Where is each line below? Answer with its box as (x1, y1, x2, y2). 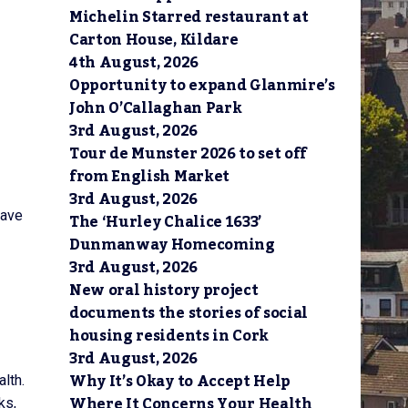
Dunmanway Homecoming (69, 230, 275, 260)
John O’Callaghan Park (69, 94, 242, 123)
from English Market (69, 162, 229, 191)
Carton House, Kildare (69, 25, 239, 55)
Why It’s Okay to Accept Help (69, 367, 291, 396)
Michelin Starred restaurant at (69, 3, 309, 32)
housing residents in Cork (69, 321, 269, 351)
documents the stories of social (69, 299, 309, 328)
